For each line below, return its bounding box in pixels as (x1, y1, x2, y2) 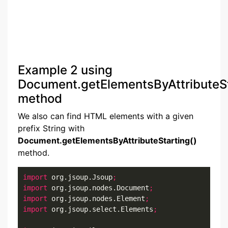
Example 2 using (18, 63, 112, 77)
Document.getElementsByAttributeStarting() (18, 135, 197, 146)
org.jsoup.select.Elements (47, 205, 153, 213)
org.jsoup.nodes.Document (47, 184, 149, 192)
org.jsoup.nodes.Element (47, 194, 145, 203)
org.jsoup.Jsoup (47, 173, 112, 181)
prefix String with (18, 123, 84, 133)
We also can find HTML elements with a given (18, 111, 193, 121)
